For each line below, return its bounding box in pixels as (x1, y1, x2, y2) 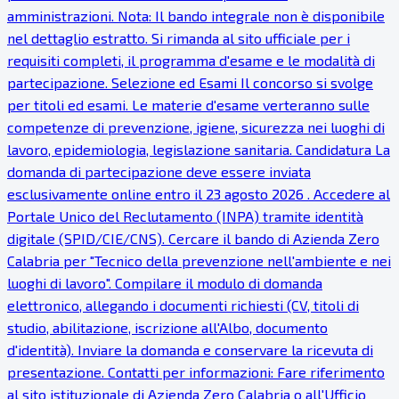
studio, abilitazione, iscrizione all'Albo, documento (7, 319, 328, 337)
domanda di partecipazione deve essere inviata (7, 163, 311, 181)
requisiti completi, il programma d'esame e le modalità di (7, 52, 375, 69)
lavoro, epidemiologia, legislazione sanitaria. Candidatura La (7, 141, 390, 159)
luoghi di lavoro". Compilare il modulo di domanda (7, 274, 322, 292)
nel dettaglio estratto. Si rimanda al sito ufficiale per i (7, 29, 350, 47)
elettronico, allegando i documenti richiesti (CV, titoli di (7, 297, 359, 314)
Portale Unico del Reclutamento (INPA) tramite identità (7, 208, 363, 225)
